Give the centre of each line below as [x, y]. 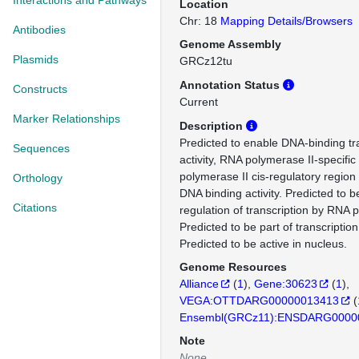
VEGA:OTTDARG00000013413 [259, 301]
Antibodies [39, 30]
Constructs [40, 89]
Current [199, 102]
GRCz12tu [206, 61]
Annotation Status [231, 85]
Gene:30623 [286, 284]
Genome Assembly [230, 44]
